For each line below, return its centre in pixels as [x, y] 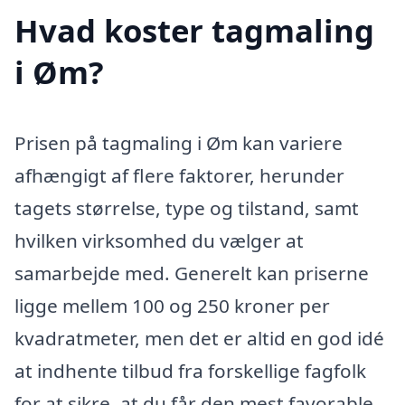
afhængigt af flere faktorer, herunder [179, 176]
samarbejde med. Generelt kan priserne [192, 273]
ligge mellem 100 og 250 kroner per [172, 306]
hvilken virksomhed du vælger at [159, 241]
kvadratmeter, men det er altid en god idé [199, 339]
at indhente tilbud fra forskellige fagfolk [190, 371]
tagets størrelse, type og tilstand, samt [187, 208]
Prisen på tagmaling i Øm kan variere [179, 143]
